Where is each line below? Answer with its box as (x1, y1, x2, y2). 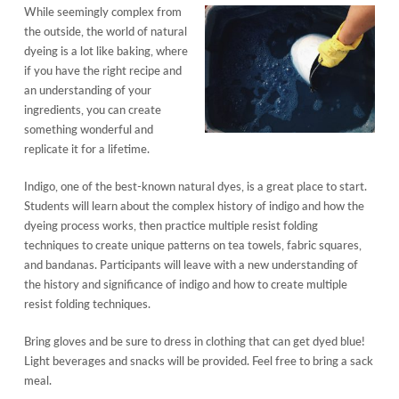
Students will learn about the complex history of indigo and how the (23, 197, 364, 214)
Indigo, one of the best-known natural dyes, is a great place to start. (23, 177, 367, 194)
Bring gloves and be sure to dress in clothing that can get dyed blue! (23, 332, 365, 349)
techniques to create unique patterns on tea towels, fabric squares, (23, 236, 362, 253)
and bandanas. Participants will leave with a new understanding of (23, 256, 358, 273)
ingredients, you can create (23, 101, 161, 118)
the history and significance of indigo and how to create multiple (23, 275, 347, 292)
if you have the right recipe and (23, 61, 182, 78)
